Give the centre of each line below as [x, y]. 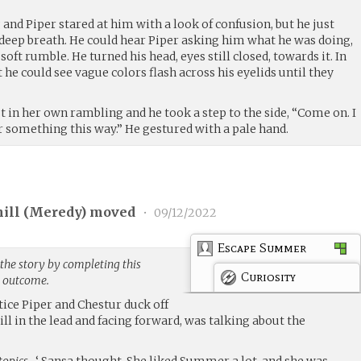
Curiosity [269, 276]
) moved [110, 212]
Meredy [55, 212]
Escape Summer [262, 247]
